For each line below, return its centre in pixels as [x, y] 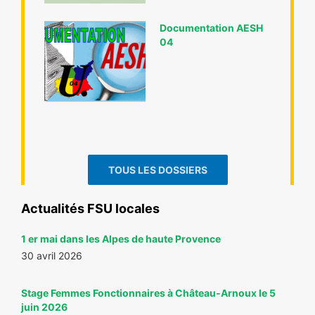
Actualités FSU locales [90, 209]
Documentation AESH [211, 27]
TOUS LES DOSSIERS [157, 170]
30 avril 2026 [52, 256]
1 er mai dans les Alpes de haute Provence [121, 239]
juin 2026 [44, 307]
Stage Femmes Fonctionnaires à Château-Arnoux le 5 [148, 293]
